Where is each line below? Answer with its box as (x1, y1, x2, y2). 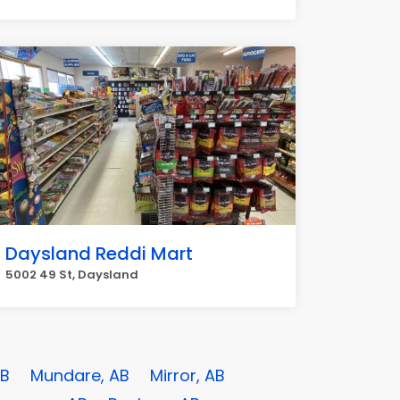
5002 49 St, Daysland (5, 266, 138, 283)
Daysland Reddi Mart (5, 241, 193, 266)
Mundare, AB (30, 364, 129, 387)
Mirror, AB (150, 364, 225, 387)
